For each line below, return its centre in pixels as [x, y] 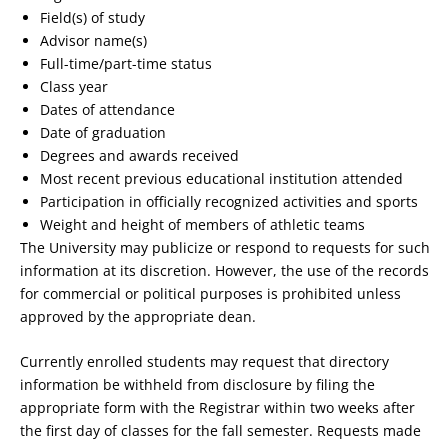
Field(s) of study [92, 18]
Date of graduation [103, 133]
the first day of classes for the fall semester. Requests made [220, 431]
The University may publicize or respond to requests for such [225, 248]
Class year [74, 87]
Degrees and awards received [139, 156]
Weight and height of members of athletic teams [202, 225]
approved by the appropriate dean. [138, 317]
